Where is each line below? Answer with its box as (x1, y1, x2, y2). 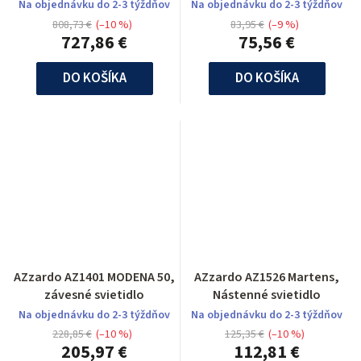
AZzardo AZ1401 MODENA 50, (14, 268, 175, 286)
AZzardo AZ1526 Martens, (194, 268, 339, 286)
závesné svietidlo (44, 285, 144, 304)
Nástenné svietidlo (213, 285, 321, 304)
